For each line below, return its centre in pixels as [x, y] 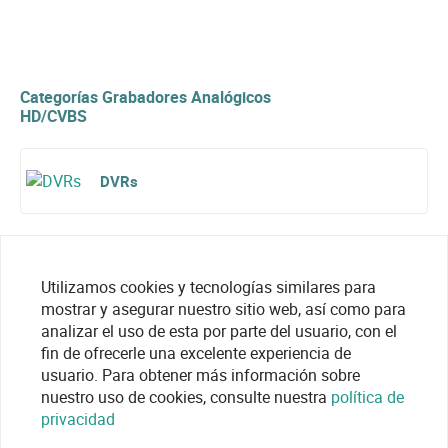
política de [367, 397]
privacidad [78, 419]
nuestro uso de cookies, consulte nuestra [186, 397]
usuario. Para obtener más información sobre [200, 375]
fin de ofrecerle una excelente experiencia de [196, 353]
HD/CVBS [53, 116]
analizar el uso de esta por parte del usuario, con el [219, 331]
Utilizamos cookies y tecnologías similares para [208, 287]
